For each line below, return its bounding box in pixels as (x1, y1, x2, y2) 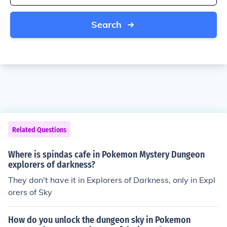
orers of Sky (8, 187, 52, 197)
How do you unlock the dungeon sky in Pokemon (8, 214, 191, 225)
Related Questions (12, 126, 66, 134)
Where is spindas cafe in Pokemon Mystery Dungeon (8, 149, 205, 160)
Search (91, 19, 122, 30)
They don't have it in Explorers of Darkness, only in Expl (8, 175, 215, 185)
